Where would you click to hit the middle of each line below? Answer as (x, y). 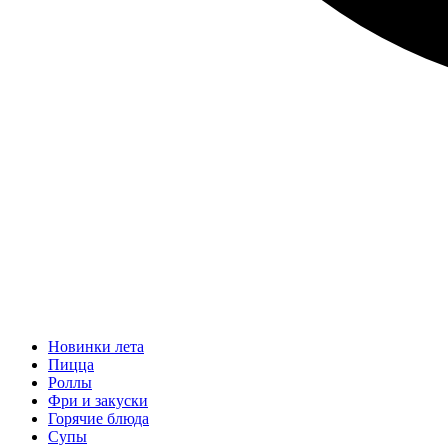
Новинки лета (96, 346)
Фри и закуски (98, 400)
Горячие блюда (98, 418)
